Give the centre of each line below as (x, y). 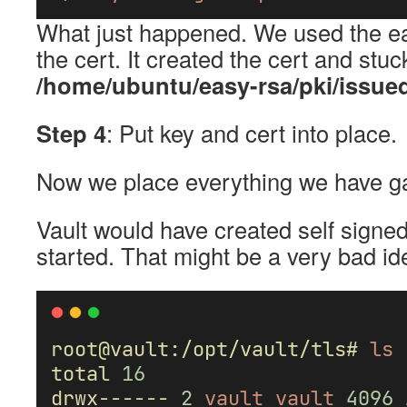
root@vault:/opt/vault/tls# (204, 349)
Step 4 (71, 133)
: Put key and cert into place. (252, 133)
